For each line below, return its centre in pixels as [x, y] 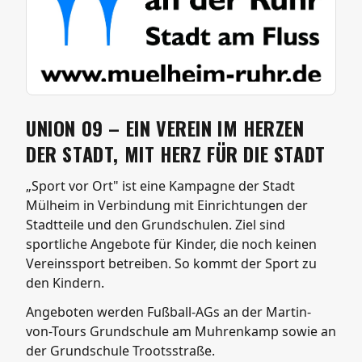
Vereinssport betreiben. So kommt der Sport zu [171, 263]
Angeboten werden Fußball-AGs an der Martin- [168, 312]
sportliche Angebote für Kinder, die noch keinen [171, 244]
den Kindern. [65, 283]
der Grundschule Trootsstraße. [120, 351]
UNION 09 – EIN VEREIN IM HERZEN [165, 128]
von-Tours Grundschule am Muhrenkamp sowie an [181, 331]
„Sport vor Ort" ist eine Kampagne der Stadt [160, 186]
